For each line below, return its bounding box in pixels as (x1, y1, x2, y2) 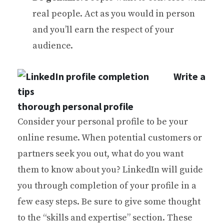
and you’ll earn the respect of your (32, 24, 174, 35)
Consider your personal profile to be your (17, 116, 188, 127)
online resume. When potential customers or (17, 132, 202, 143)
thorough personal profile (17, 100, 133, 112)
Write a (173, 70, 205, 82)
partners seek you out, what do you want (17, 148, 183, 159)
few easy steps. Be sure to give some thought (17, 196, 200, 207)
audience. (32, 40, 73, 51)
